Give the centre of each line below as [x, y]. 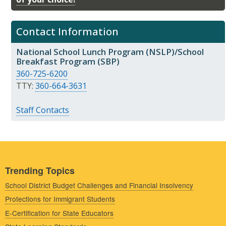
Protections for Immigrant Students [60, 199]
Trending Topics [40, 170]
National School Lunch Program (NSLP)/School [110, 52]
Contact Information [67, 32]
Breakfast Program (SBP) [68, 62]
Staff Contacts [43, 110]
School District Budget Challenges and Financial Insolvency [99, 185]
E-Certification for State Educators [59, 213]
